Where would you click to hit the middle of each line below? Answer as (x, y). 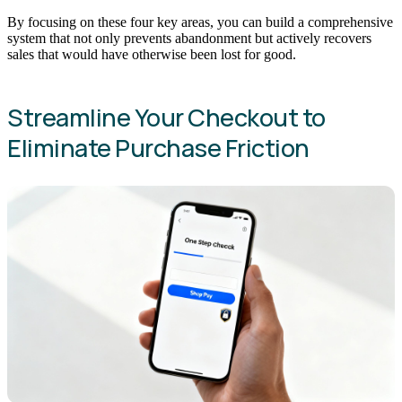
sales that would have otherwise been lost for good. (152, 55)
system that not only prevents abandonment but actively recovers (189, 39)
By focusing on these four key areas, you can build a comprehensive (200, 22)
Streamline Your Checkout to (166, 117)
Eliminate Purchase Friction (158, 147)
